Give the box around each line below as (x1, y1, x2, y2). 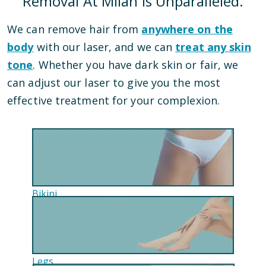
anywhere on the (141, 22, 233, 36)
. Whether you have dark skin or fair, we (33, 58, 239, 72)
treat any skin (175, 40, 251, 54)
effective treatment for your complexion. (7, 93, 220, 107)
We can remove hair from (7, 22, 142, 36)
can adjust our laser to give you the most (7, 75, 221, 90)
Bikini (32, 187, 57, 200)
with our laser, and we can (33, 40, 176, 54)
